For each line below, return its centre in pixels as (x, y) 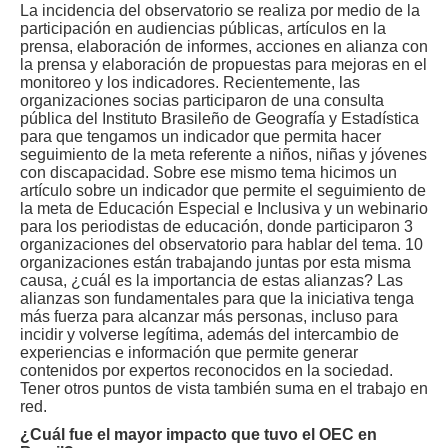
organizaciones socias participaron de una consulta (202, 100)
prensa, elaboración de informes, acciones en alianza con (224, 46)
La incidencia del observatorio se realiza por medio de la (220, 10)
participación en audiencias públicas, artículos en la (203, 28)
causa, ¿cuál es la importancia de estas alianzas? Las (211, 280)
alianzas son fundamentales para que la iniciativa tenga (217, 298)
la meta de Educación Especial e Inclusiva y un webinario (224, 208)
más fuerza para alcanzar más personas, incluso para (209, 316)
